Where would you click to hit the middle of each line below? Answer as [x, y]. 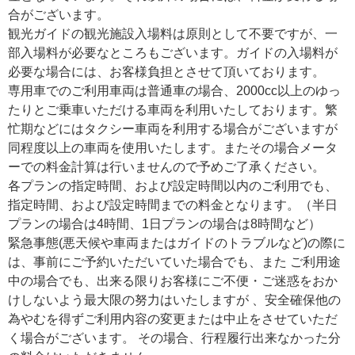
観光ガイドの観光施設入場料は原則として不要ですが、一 [173, 33]
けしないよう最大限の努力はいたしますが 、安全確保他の [174, 300]
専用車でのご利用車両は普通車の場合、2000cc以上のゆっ [174, 90]
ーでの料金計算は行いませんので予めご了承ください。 [166, 166]
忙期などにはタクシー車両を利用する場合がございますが [173, 128]
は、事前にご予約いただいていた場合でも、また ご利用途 [174, 261]
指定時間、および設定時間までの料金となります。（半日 [173, 204]
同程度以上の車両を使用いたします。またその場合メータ [173, 147]
